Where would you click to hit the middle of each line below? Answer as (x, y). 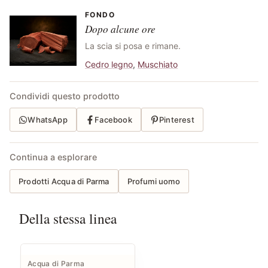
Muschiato (158, 65)
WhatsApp (48, 119)
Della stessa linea (68, 219)
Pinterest (177, 119)
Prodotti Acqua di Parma (64, 181)
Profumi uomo (153, 181)
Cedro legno (109, 65)
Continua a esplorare (53, 157)
